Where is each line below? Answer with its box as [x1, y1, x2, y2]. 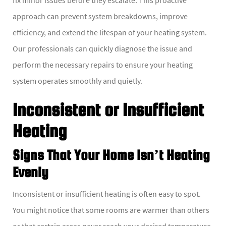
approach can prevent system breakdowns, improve [13, 11, 188, 21]
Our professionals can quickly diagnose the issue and [13, 43, 192, 53]
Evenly [13, 163, 48, 180]
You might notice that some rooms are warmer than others [13, 204, 209, 215]
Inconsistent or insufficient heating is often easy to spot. [13, 188, 201, 199]
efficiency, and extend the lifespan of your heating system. [13, 27, 207, 37]
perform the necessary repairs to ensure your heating [13, 59, 193, 70]
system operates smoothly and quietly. [13, 75, 142, 86]
